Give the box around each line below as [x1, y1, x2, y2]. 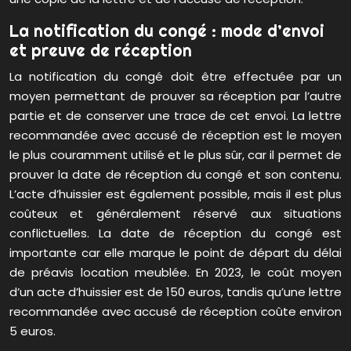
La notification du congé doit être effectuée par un [9, 68, 342, 85]
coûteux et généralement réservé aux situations [9, 205, 342, 223]
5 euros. [9, 323, 56, 340]
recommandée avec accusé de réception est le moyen [9, 127, 342, 144]
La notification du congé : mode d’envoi [9, 20, 324, 42]
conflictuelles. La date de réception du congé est [9, 225, 342, 242]
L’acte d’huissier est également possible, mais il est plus [9, 186, 342, 203]
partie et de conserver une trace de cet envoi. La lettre [9, 107, 342, 125]
